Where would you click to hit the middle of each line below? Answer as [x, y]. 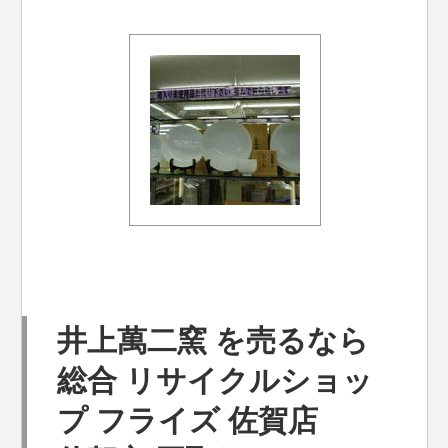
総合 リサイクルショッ [215, 380]
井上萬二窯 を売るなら [213, 340]
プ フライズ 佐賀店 [203, 420]
